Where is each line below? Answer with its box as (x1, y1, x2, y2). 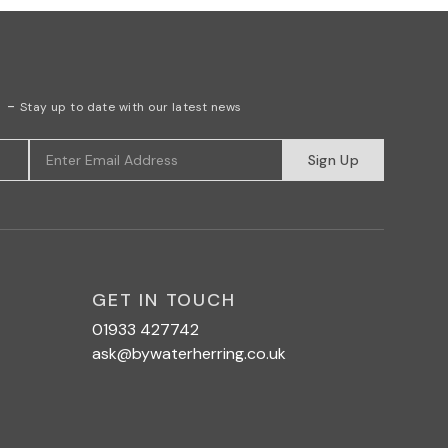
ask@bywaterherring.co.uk (92, 343, 286, 364)
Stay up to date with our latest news (19, 99, 242, 115)
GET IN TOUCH (92, 288, 236, 312)
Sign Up (307, 151, 359, 169)
